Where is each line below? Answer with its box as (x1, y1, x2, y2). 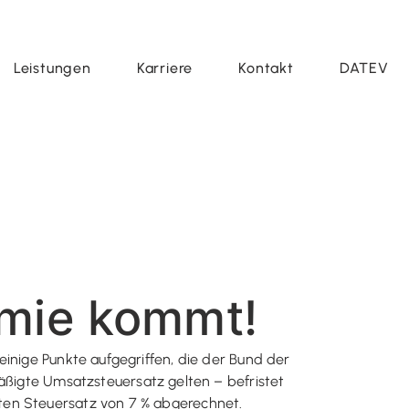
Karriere (136, 59, 194, 77)
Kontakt (238, 59, 294, 77)
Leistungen (13, 59, 91, 77)
